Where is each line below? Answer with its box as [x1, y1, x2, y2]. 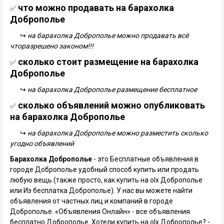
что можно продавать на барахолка [16, 2, 174, 13]
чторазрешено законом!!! [10, 42, 93, 50]
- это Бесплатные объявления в [92, 155, 198, 163]
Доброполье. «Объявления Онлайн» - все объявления [10, 207, 190, 215]
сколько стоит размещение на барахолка [16, 56, 198, 67]
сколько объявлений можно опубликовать [16, 100, 205, 110]
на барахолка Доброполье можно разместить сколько [27, 129, 208, 137]
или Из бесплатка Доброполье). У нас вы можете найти [10, 186, 192, 194]
